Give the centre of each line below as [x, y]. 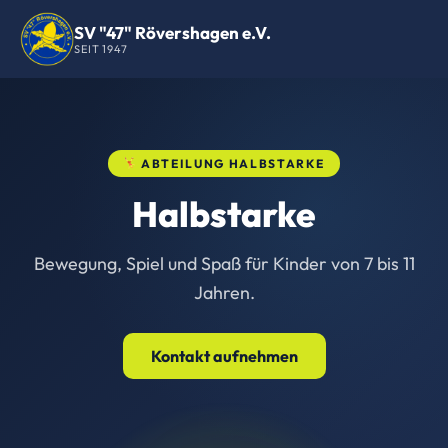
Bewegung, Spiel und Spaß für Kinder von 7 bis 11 [224, 263]
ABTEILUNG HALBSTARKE [231, 163]
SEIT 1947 [101, 48]
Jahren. [224, 292]
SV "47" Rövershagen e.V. [172, 32]
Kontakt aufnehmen [224, 356]
